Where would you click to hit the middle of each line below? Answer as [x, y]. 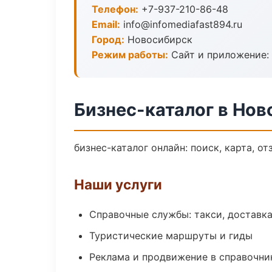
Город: [108, 39]
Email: [106, 24]
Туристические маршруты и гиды [171, 236]
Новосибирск [158, 39]
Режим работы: [130, 55]
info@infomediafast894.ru [181, 24]
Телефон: [115, 9]
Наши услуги [118, 184]
